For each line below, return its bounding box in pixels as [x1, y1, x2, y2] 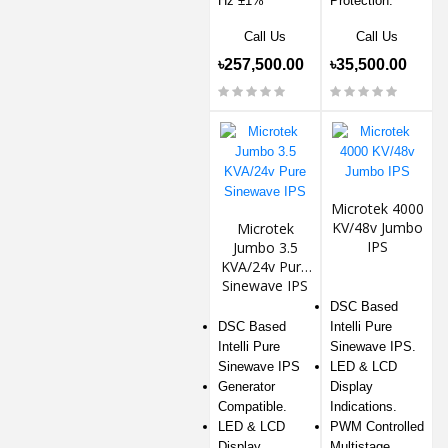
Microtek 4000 [330, 199, 424, 219]
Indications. [330, 399, 397, 415]
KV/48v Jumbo [331, 218, 423, 238]
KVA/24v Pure [221, 257, 309, 277]
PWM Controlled [330, 419, 424, 435]
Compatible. [218, 399, 287, 415]
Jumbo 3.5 [232, 238, 298, 258]
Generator [218, 379, 275, 395]
